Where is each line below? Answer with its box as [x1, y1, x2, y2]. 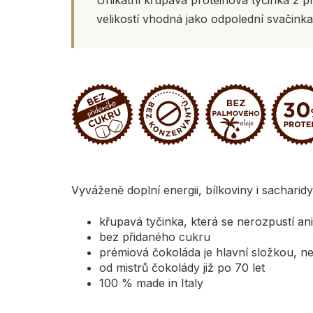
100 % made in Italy [99, 275, 203, 290]
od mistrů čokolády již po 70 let [99, 260, 265, 275]
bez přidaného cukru [99, 229, 210, 244]
